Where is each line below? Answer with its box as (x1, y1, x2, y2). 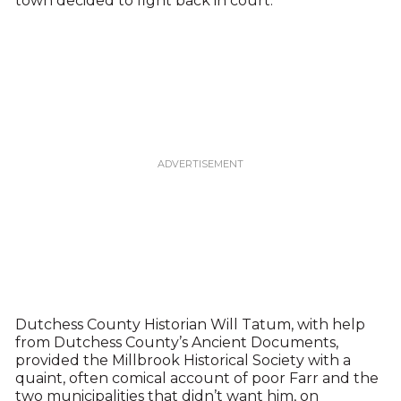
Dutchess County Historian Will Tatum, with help (14, 316, 365, 334)
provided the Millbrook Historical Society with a (14, 352, 351, 370)
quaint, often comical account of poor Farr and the (14, 370, 379, 388)
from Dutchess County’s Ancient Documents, (14, 334, 338, 352)
